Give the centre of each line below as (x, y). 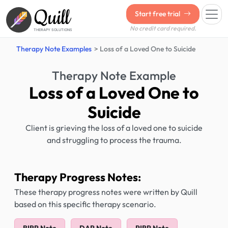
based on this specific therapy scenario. (85, 204)
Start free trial (158, 14)
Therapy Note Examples (54, 49)
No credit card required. (163, 28)
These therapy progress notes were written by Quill (106, 192)
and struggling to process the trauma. (114, 140)
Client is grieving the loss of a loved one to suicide (114, 128)
